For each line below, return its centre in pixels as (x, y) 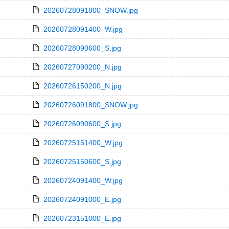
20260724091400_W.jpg (83, 180)
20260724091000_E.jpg (82, 199)
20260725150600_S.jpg (82, 162)
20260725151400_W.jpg (83, 143)
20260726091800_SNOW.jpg (90, 105)
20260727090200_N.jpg (82, 67)
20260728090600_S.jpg (82, 48)
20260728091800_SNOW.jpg (90, 10)
